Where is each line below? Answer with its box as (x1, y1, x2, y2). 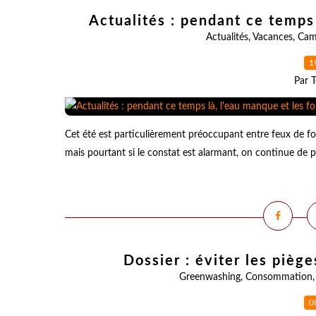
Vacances (253, 32, 293, 42)
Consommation (245, 272, 312, 282)
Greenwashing (178, 272, 241, 282)
